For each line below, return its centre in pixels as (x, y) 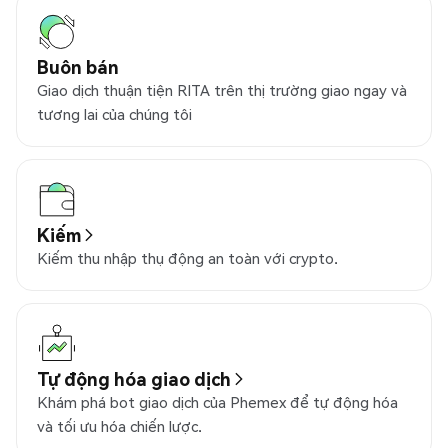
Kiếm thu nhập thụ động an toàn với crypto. (187, 258)
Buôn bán (78, 67)
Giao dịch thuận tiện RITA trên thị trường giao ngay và (222, 90)
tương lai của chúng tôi (114, 114)
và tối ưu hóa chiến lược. (119, 426)
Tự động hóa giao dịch (134, 379)
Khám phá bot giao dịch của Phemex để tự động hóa (217, 402)
